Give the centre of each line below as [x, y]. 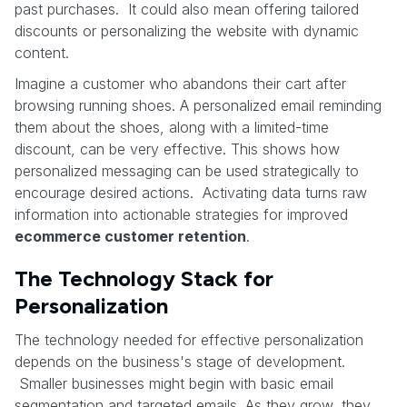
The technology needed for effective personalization [189, 339]
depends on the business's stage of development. [180, 361]
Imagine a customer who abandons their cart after [180, 83]
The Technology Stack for [144, 278]
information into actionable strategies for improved [181, 214]
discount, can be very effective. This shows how [177, 149]
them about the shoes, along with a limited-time [172, 127]
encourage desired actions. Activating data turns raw [191, 192]
